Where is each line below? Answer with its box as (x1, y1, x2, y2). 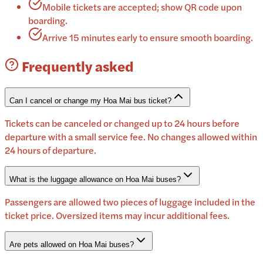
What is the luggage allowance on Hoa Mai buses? (9, 175, 181, 184)
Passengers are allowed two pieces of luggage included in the (5, 195, 255, 209)
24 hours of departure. (5, 143, 96, 157)
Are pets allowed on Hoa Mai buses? (9, 240, 134, 249)
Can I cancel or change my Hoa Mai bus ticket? (9, 96, 171, 106)
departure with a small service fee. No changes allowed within (5, 130, 257, 144)
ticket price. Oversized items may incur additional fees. (5, 208, 230, 222)
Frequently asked (19, 56, 133, 76)
